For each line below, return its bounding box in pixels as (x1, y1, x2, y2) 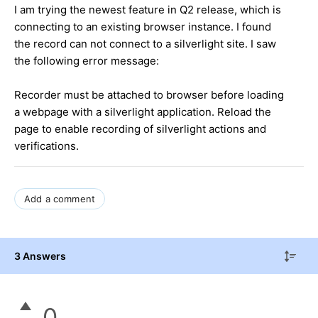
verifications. (14, 138, 79, 153)
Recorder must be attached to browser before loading (14, 87, 284, 102)
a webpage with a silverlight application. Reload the (14, 104, 271, 119)
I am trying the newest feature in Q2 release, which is (14, 2, 281, 16)
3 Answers (14, 249, 66, 262)
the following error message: (14, 53, 159, 67)
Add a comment (24, 192, 96, 204)
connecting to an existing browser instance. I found (14, 19, 271, 33)
